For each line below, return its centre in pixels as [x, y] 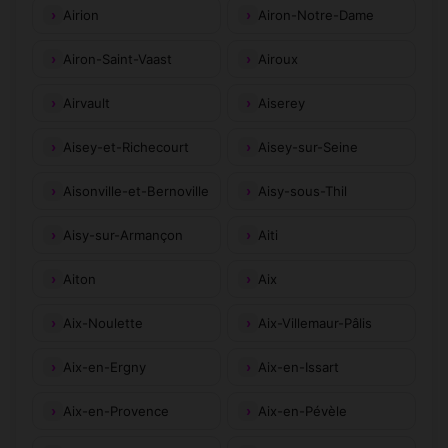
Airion [81, 14]
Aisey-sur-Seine [308, 146]
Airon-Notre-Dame [316, 14]
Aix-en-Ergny [104, 366]
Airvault [86, 102]
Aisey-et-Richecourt [126, 146]
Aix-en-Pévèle [302, 410]
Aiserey [281, 102]
